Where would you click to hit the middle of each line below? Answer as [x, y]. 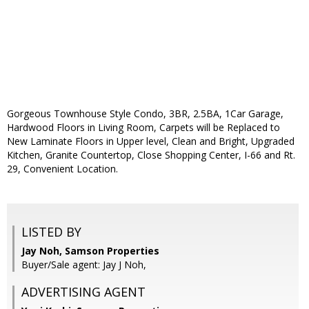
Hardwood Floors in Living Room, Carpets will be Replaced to [143, 128]
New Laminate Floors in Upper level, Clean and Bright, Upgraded [151, 141]
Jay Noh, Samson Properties [90, 251]
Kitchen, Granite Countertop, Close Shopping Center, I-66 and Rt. [151, 155]
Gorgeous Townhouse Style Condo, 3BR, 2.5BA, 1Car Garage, [145, 114]
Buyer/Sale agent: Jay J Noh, [84, 265]
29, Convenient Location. [62, 169]
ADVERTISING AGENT [83, 292]
